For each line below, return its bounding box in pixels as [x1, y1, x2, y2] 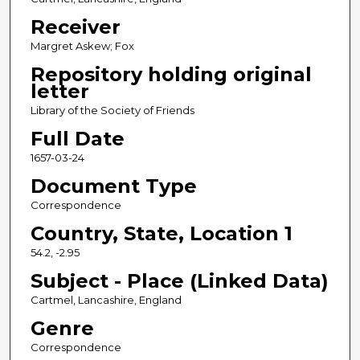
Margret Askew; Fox [30, 39, 134, 53]
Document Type [30, 174, 197, 198]
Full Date [30, 127, 125, 151]
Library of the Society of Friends [30, 104, 194, 117]
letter [30, 80, 89, 104]
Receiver [30, 15, 121, 39]
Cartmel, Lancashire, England [30, 293, 182, 307]
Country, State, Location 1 [30, 222, 292, 246]
